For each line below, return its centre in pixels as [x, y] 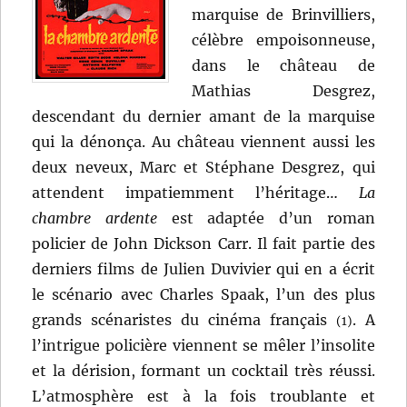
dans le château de [283, 65]
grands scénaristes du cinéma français [184, 319]
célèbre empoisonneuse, [283, 40]
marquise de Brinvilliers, [283, 14]
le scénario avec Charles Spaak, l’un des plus [203, 294]
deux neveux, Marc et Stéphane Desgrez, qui [203, 167]
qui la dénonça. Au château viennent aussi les [203, 141]
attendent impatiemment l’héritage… [195, 192]
